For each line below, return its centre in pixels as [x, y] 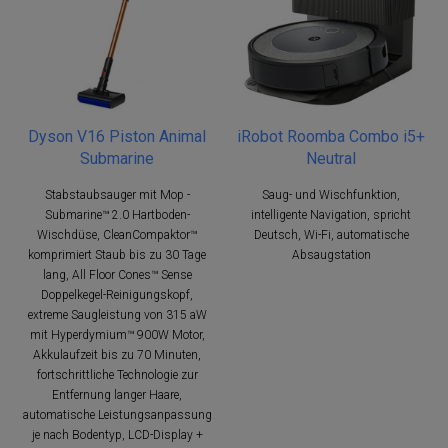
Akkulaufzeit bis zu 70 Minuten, [117, 354]
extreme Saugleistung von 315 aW [117, 314]
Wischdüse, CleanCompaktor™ [117, 234]
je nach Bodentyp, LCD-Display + [117, 434]
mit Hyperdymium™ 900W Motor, [117, 334]
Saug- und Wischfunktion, [331, 194]
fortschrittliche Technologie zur [117, 374]
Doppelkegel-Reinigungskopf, [117, 294]
